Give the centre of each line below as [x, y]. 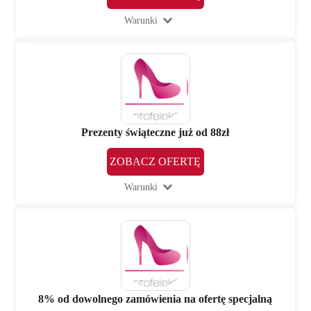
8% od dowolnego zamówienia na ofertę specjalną [155, 299]
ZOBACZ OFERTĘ [155, 162]
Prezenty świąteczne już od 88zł [155, 133]
